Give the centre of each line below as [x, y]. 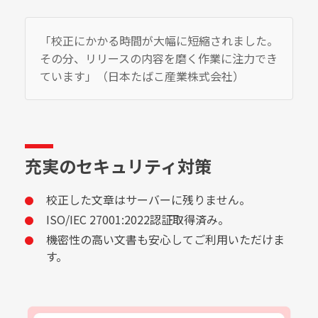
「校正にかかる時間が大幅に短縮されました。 [159, 40]
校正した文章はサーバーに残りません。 [148, 199]
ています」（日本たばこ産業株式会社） [142, 76]
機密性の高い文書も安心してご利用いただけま [165, 239]
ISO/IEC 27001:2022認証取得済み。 [138, 219]
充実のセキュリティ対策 [118, 165]
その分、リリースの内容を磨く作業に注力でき [159, 58]
